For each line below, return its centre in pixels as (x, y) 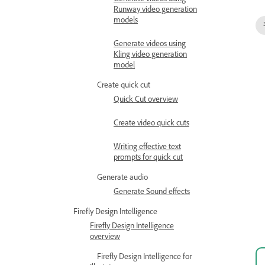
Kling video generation (150, 56)
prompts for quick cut (148, 159)
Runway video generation (155, 11)
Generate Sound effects (152, 193)
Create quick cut (124, 86)
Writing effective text (147, 148)
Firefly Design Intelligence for (144, 258)
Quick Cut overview (146, 101)
